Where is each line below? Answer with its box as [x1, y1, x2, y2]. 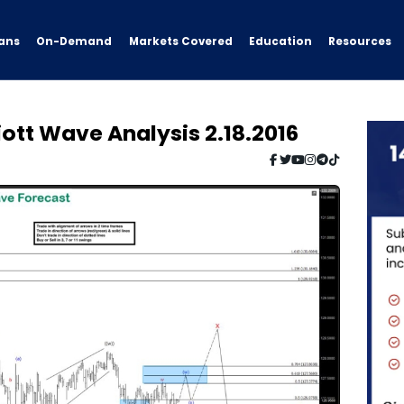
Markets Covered [128, 34, 233, 50]
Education [248, 34, 312, 50]
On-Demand [36, 33, 113, 49]
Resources [328, 33, 392, 49]
